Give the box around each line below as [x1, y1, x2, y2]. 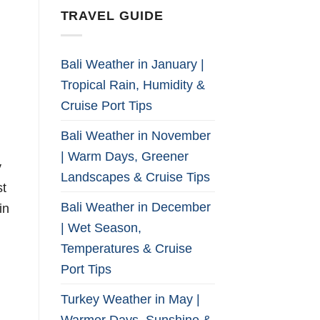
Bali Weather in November [60, 128, 211, 144]
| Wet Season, [60, 220, 141, 236]
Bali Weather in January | [60, 56, 204, 72]
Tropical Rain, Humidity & [60, 77, 205, 93]
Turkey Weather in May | [60, 291, 200, 307]
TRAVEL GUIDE [60, 7, 164, 23]
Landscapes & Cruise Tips [60, 169, 210, 185]
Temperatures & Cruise [60, 241, 192, 256]
